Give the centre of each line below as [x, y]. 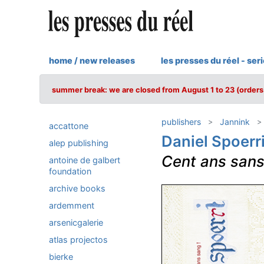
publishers [181, 122]
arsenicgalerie [76, 222]
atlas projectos [78, 240]
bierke [61, 257]
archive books [77, 188]
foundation [70, 171]
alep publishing [79, 143]
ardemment [72, 205]
